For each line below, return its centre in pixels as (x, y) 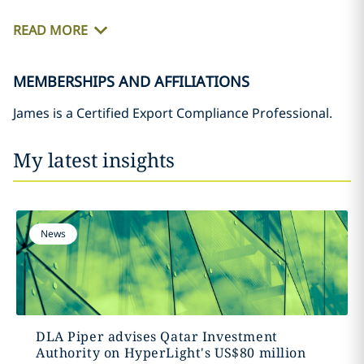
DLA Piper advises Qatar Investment (156, 336)
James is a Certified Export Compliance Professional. (174, 113)
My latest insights (94, 160)
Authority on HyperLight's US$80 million (171, 353)
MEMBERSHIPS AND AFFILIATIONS (131, 81)
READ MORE (50, 30)
